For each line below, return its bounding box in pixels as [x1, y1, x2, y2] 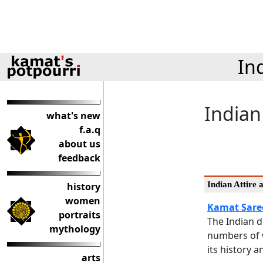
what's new [46, 109, 100, 122]
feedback [58, 151, 100, 164]
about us [59, 137, 100, 150]
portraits [59, 208, 100, 221]
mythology [49, 222, 100, 235]
